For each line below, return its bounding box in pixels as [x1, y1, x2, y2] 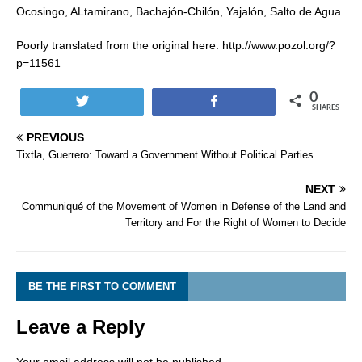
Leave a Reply [16, 316, 145, 339]
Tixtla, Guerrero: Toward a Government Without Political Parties [16, 149, 314, 162]
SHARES [312, 104, 339, 112]
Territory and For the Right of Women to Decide [125, 217, 346, 229]
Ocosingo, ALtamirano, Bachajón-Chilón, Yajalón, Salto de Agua [16, 5, 341, 19]
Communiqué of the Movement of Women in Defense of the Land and [22, 200, 346, 213]
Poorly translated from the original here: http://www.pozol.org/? [16, 39, 335, 53]
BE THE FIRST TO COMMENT [28, 280, 176, 293]
